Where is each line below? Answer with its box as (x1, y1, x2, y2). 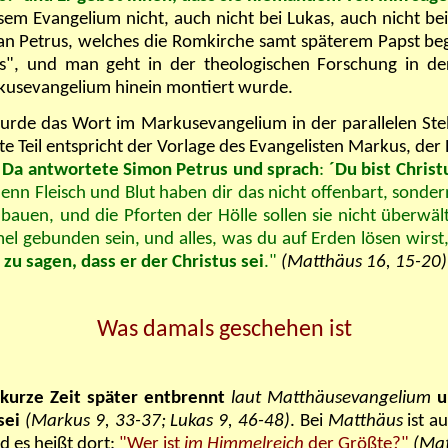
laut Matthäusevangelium (224, 388, 431, 408)
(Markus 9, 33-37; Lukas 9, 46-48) (25, 411, 291, 431)
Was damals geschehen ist (96, 318, 352, 343)
